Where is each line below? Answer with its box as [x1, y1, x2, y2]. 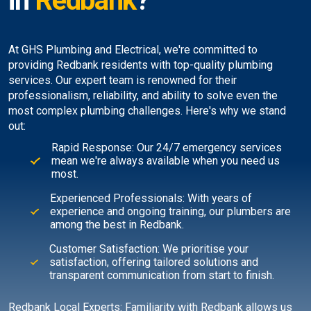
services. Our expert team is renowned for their [8, 74, 237, 87]
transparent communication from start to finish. [49, 269, 274, 283]
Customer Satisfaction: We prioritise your [49, 242, 249, 256]
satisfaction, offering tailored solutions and [49, 255, 258, 269]
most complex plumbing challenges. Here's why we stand [8, 104, 286, 118]
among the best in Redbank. [49, 218, 184, 232]
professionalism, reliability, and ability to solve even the [8, 89, 278, 103]
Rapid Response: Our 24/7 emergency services [51, 141, 282, 155]
